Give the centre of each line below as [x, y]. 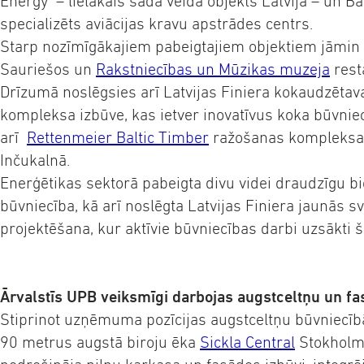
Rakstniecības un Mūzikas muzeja [213, 69]
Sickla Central [247, 342]
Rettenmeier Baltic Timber [118, 138]
